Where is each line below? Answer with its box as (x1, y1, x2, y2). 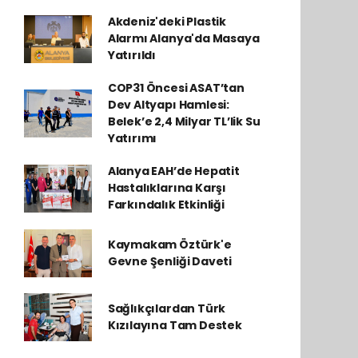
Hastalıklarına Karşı (107, 180, 226, 196)
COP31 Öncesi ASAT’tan (107, 80, 245, 96)
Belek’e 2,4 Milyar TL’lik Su (107, 113, 261, 129)
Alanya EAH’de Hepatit (107, 163, 240, 179)
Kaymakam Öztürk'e (107, 237, 232, 253)
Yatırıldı (107, 47, 157, 63)
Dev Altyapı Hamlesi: (107, 97, 229, 113)
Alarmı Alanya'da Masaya (107, 30, 260, 46)
